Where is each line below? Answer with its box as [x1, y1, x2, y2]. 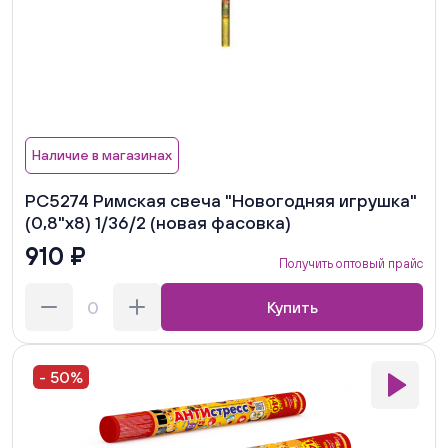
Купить [266, 298, 318, 317]
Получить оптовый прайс [279, 256, 423, 272]
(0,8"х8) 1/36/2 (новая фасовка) [25, 212, 291, 234]
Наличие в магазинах [32, 147, 172, 164]
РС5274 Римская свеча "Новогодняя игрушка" [25, 190, 417, 212]
